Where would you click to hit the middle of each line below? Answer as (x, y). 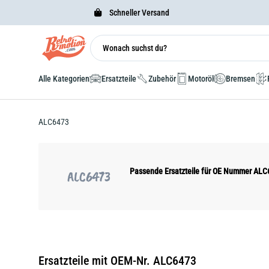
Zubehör (162, 79)
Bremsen (240, 79)
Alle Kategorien (64, 79)
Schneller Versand (138, 13)
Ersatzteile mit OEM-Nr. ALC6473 (117, 261)
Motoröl (201, 79)
